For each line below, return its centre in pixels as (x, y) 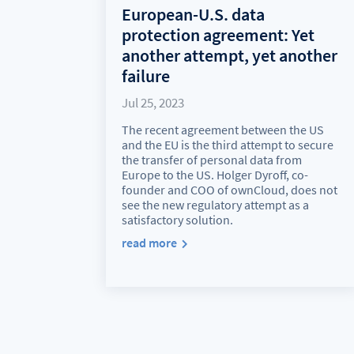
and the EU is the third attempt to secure (228, 144)
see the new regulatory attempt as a (216, 204)
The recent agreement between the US (223, 129)
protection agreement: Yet (218, 34)
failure (146, 75)
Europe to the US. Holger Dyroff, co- (215, 174)
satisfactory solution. (178, 219)
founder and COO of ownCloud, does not (230, 189)
